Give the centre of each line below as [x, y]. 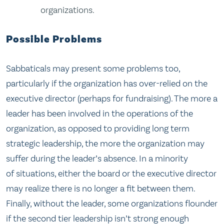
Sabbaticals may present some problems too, [93, 69]
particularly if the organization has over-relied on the [107, 84]
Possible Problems [54, 40]
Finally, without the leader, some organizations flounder [112, 204]
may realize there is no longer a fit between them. [100, 189]
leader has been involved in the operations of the [99, 114]
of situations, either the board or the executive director [111, 174]
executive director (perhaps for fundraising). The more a [112, 99]
